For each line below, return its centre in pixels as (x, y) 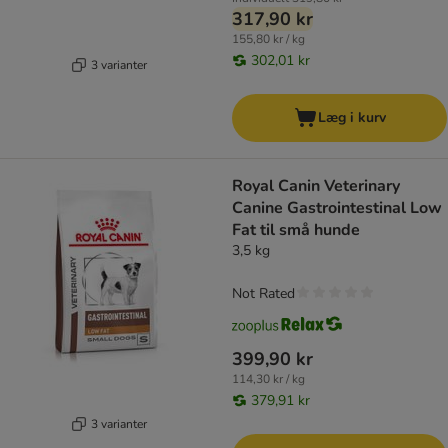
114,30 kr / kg (268, 379)
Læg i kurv (351, 118)
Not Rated (263, 294)
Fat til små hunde (296, 230)
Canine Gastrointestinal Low (337, 208)
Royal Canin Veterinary (316, 186)
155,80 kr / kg (268, 39)
